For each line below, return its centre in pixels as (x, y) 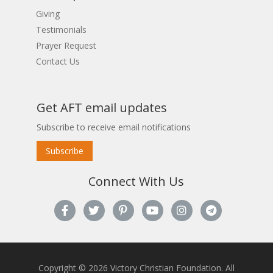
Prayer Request (66, 45)
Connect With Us (136, 181)
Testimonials (61, 29)
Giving (48, 13)
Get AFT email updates (101, 107)
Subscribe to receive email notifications (113, 127)
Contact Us (58, 61)
